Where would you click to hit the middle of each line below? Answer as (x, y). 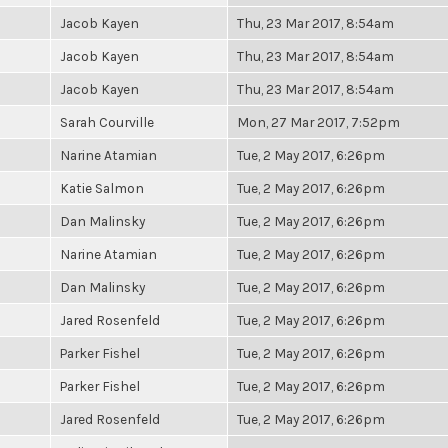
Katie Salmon (102, 188)
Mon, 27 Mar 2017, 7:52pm (318, 122)
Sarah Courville (107, 122)
